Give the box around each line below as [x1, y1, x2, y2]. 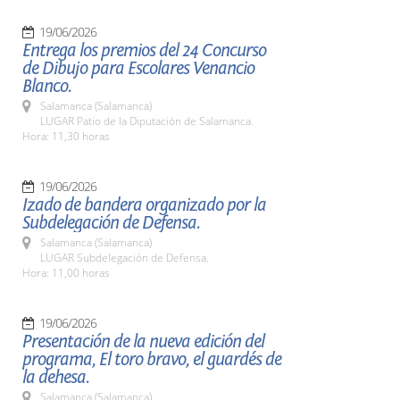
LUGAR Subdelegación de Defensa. [40, 250, 209, 265]
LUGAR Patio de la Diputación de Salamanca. [40, 113, 254, 129]
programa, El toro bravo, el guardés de [22, 349, 281, 370]
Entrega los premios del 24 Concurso [22, 40, 266, 61]
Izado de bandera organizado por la [22, 195, 266, 215]
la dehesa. [22, 367, 89, 387]
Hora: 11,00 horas [22, 265, 110, 280]
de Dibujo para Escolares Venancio [22, 58, 254, 79]
